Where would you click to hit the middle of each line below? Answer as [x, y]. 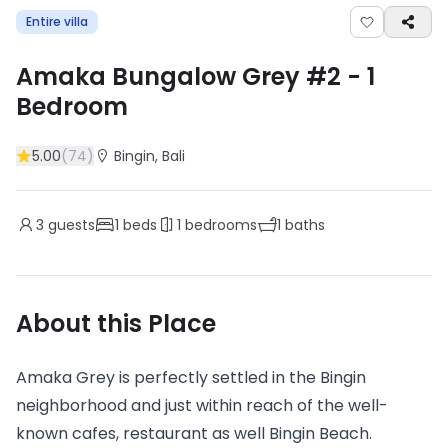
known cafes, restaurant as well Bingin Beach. [194, 433]
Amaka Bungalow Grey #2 [178, 76]
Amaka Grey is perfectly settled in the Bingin [191, 377]
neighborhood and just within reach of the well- [202, 405]
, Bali [170, 156]
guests [69, 225]
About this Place [116, 323]
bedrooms [219, 225]
